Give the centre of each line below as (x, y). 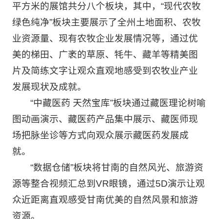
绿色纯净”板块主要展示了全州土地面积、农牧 (107, 22)
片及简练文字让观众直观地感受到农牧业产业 (105, 71)
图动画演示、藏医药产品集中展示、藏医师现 (105, 119)
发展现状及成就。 (49, 87)
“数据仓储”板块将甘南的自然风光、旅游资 (117, 168)
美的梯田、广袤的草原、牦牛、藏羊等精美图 (105, 55)
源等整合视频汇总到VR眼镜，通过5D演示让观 (109, 184)
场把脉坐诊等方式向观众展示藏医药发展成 (100, 135)
